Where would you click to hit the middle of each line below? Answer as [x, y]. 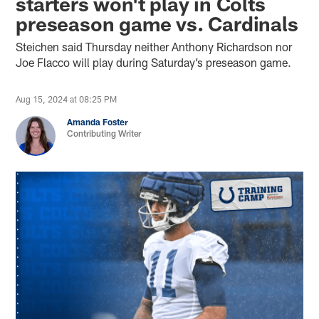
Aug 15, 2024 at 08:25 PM [67, 99]
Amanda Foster [98, 121]
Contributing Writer [104, 133]
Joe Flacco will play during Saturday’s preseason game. [154, 62]
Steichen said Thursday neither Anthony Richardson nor [154, 46]
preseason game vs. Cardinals [157, 23]
